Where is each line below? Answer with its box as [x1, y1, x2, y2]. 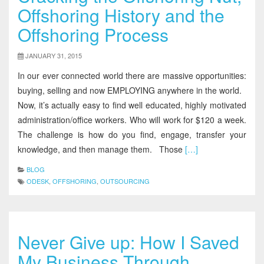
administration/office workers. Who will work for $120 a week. [18, 114, 246, 126]
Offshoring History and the [18, 2, 225, 28]
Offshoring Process [18, 22, 169, 47]
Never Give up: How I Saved [18, 229, 239, 255]
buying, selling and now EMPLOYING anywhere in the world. [18, 84, 246, 96]
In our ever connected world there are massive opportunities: [18, 70, 246, 81]
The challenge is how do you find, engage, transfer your [18, 128, 246, 140]
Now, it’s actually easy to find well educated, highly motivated [18, 99, 246, 111]
